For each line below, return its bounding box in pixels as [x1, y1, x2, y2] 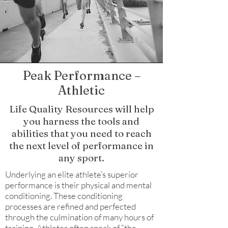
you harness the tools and [23, 115, 139, 127]
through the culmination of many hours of [5, 212, 154, 222]
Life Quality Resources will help [9, 103, 154, 115]
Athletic [58, 83, 105, 98]
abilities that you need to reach [11, 127, 152, 139]
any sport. [59, 152, 104, 164]
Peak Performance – [22, 68, 140, 83]
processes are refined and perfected [5, 201, 136, 212]
